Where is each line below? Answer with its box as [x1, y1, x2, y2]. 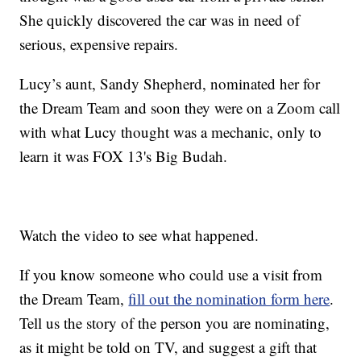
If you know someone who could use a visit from [19, 264, 323, 285]
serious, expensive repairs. [19, 34, 179, 55]
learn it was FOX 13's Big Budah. [19, 146, 228, 167]
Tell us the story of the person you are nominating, [19, 313, 330, 334]
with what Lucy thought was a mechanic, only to [19, 122, 322, 143]
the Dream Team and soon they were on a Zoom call [19, 98, 341, 118]
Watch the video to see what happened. [19, 225, 259, 246]
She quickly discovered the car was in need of [19, 10, 301, 31]
